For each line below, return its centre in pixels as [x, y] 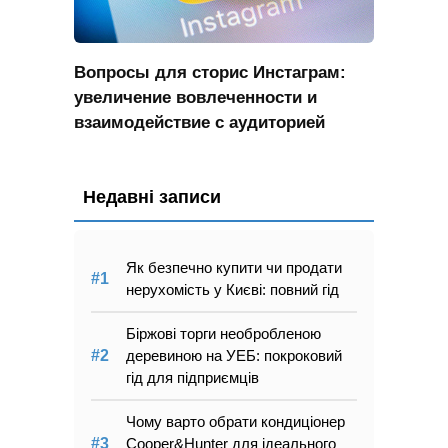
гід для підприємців [192, 377]
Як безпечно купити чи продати [234, 267]
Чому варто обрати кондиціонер [235, 421]
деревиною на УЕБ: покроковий [234, 355]
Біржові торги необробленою [223, 333]
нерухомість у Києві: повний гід [232, 289]
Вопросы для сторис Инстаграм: [210, 72]
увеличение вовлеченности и [195, 97]
